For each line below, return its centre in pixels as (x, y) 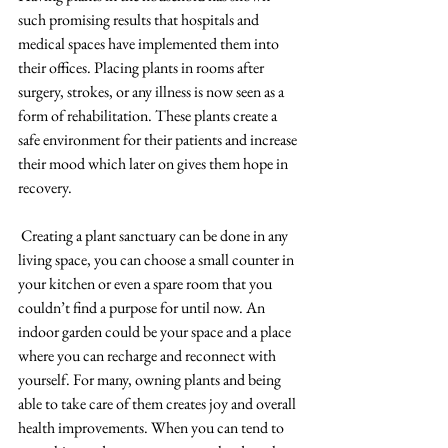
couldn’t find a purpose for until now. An (143, 307)
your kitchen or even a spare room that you (146, 283)
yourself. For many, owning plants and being (151, 379)
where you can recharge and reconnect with (148, 355)
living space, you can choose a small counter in (157, 259)
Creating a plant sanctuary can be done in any (156, 235)
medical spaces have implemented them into (150, 43)
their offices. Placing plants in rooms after (142, 67)
